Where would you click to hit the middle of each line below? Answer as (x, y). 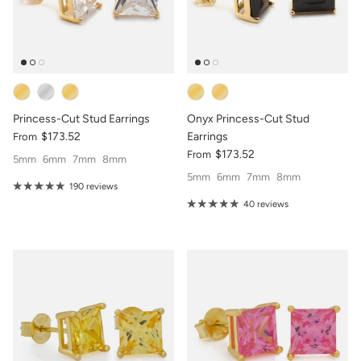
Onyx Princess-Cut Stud (248, 118)
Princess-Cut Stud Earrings (81, 118)
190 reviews (93, 186)
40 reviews (266, 203)
